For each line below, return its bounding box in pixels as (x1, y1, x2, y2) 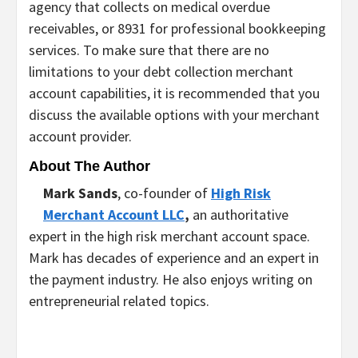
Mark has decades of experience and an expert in (29, 248, 319, 267)
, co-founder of (117, 183, 211, 202)
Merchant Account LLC (43, 205, 185, 224)
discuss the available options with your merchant (29, 105, 320, 124)
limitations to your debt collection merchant (29, 62, 293, 81)
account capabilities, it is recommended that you (29, 83, 320, 102)
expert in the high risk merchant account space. (29, 226, 310, 245)
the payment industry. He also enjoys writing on (29, 269, 312, 288)
